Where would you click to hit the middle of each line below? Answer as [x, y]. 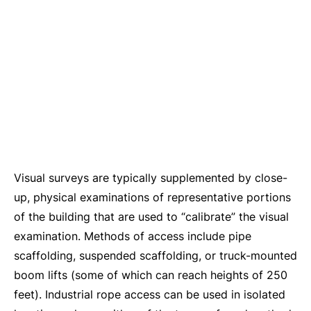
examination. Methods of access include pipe [133, 236]
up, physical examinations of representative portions [152, 197]
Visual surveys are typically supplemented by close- [151, 178]
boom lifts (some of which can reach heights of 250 [151, 275]
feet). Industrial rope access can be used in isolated [150, 294]
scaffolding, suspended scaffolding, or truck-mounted [155, 255]
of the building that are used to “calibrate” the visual [151, 217]
